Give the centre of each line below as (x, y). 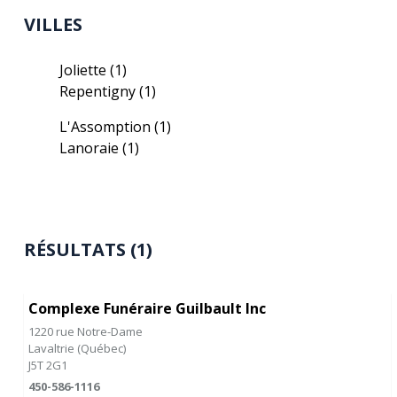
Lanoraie (91, 148)
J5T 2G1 (48, 365)
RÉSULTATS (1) (89, 249)
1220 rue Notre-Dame (86, 331)
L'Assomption (107, 127)
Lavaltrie (53, 348)
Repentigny (100, 91)
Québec (102, 348)
